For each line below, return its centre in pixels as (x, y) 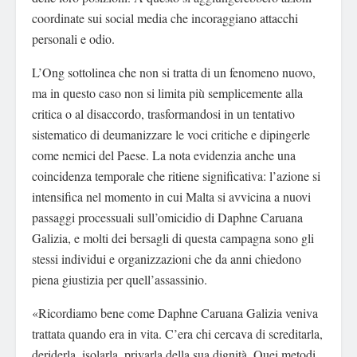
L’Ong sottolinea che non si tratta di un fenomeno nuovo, (174, 72)
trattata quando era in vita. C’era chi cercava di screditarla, (177, 333)
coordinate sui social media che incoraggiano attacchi (165, 18)
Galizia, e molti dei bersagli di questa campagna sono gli (173, 237)
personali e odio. (73, 38)
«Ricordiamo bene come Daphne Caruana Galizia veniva (175, 312)
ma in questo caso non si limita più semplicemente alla (167, 92)
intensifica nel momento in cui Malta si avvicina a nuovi (171, 196)
